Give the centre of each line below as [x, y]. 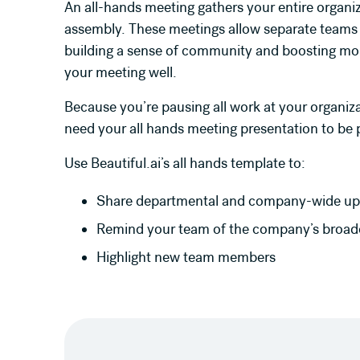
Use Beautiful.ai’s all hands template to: [185, 163]
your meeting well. [121, 72]
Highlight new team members [186, 257]
